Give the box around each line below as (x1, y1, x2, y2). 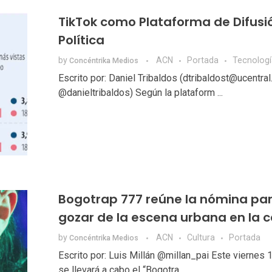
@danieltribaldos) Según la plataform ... (58, 87, 223, 99)
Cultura (186, 233, 215, 243)
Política (58, 32, 104, 49)
